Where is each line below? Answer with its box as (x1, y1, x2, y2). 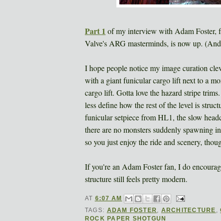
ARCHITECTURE (161, 206, 216, 214)
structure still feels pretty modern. (85, 173, 187, 184)
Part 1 (85, 25, 106, 37)
